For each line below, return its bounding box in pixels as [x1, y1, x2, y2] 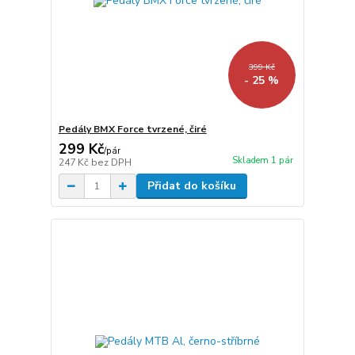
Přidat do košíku [147, 178, 236, 194]
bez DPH [90, 156, 132, 170]
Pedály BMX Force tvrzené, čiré [58, 123, 207, 136]
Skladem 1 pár [231, 155, 293, 167]
